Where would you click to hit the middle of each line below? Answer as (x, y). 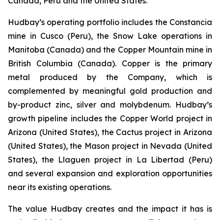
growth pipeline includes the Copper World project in (110, 118)
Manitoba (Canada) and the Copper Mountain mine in (110, 50)
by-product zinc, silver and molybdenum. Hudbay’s (110, 105)
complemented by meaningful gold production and (110, 91)
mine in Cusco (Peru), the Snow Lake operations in (110, 36)
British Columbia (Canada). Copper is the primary (110, 63)
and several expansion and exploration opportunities (110, 173)
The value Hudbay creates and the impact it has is (110, 209)
